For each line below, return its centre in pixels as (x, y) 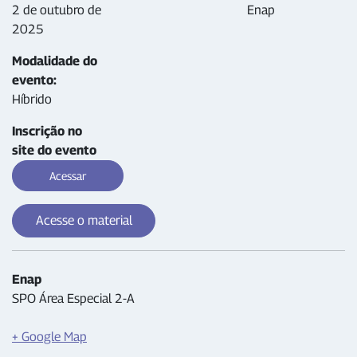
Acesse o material (84, 220)
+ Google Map (49, 337)
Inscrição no (47, 131)
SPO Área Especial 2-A (73, 298)
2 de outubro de (57, 10)
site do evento (54, 150)
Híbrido (32, 99)
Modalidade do (55, 61)
